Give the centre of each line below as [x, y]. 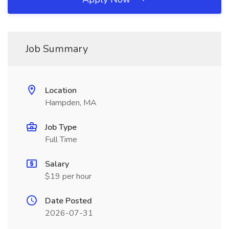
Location [61, 90]
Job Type [61, 127]
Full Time [61, 140]
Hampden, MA [71, 103]
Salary [57, 164]
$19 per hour [68, 176]
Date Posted [68, 201]
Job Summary [57, 49]
